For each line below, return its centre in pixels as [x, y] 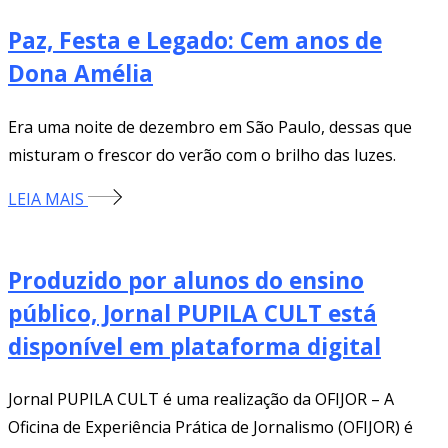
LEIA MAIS [48, 198]
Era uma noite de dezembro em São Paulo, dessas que [210, 126]
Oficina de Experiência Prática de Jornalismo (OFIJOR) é [210, 427]
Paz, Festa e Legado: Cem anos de [195, 41]
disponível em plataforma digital [194, 346]
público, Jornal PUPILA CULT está [192, 313]
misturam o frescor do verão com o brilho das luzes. [202, 154]
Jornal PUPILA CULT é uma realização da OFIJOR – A [201, 399]
